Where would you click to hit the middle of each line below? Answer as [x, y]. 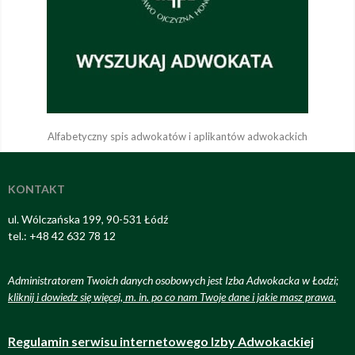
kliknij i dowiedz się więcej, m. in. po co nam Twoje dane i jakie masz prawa [171, 296]
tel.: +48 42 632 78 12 [62, 236]
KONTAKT [36, 189]
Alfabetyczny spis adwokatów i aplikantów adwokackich [177, 137]
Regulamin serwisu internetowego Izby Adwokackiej [161, 342]
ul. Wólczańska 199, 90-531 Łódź [88, 219]
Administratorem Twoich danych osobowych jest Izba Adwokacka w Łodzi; [174, 280]
